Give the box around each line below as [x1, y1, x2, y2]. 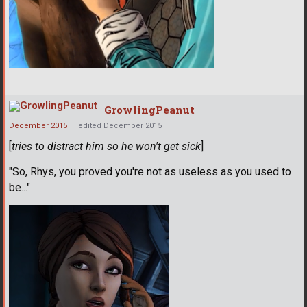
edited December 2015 [78, 121, 162, 130]
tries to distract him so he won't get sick [12, 139, 201, 153]
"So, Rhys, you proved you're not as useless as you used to [9, 164, 291, 178]
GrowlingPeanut [104, 102, 195, 116]
